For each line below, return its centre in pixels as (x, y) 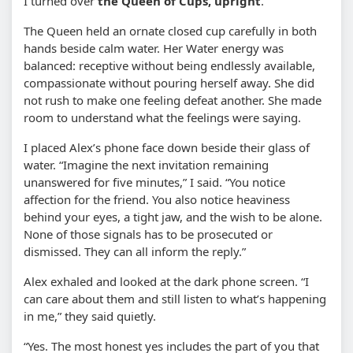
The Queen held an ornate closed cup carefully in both (170, 30)
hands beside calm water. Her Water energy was (154, 48)
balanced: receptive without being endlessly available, (169, 65)
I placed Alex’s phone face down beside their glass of (167, 147)
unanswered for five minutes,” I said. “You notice (154, 182)
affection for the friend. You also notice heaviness (157, 199)
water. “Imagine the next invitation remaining (146, 164)
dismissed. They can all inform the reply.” (135, 251)
